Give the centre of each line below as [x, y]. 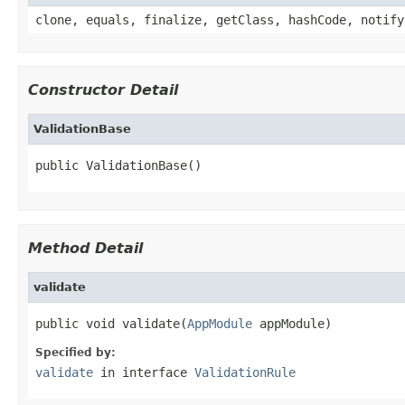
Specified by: [75, 352]
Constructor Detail [103, 89]
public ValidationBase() [118, 165]
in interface [144, 372]
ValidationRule [245, 372]
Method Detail [85, 248]
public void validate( [111, 323]
